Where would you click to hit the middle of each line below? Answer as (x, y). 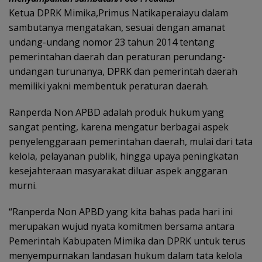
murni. (23, 185)
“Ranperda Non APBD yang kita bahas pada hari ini (121, 212)
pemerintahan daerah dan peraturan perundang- (117, 57)
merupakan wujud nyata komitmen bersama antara (122, 226)
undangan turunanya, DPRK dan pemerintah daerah (123, 71)
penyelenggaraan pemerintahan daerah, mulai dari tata (131, 142)
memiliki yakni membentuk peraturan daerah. (109, 86)
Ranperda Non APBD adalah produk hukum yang (116, 112)
